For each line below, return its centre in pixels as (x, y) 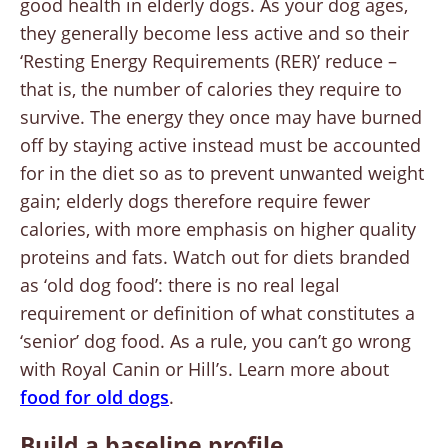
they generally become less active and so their (214, 33)
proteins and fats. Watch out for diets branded (215, 257)
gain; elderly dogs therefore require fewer (195, 201)
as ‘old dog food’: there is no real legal (180, 285)
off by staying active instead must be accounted (220, 145)
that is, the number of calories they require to (211, 89)
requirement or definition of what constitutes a (217, 313)
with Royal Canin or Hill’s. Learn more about (204, 369)
